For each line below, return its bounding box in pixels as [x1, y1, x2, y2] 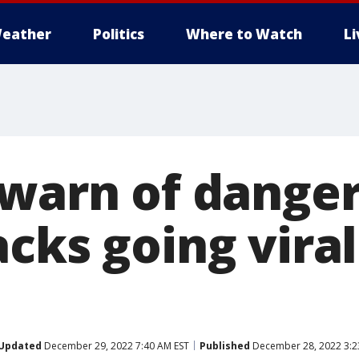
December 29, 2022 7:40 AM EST [42, 338, 189, 353]
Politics [93, 25, 144, 43]
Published [200, 338, 250, 353]
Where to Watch [186, 25, 302, 43]
